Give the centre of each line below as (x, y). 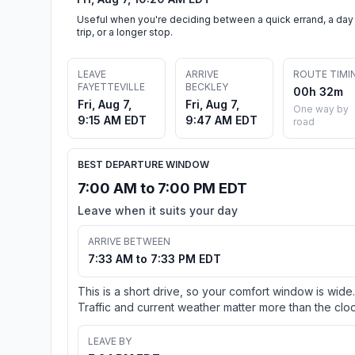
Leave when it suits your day (158, 210)
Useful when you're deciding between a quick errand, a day (215, 19)
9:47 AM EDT (221, 120)
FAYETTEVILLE (111, 86)
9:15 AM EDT (112, 120)
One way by (321, 109)
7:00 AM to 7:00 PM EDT (162, 188)
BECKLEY (207, 86)
